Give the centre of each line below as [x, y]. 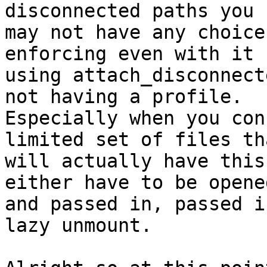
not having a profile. [124, 97]
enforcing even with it [129, 54]
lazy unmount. [78, 226]
